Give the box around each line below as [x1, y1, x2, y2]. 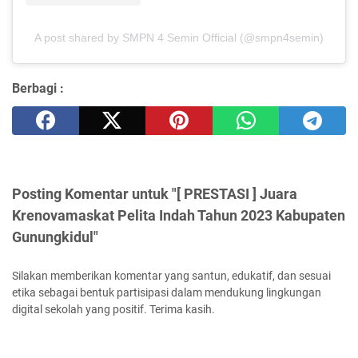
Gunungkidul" [12, 228, 98, 245]
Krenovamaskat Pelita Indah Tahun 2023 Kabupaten [12, 206, 345, 224]
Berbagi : [12, 80, 64, 96]
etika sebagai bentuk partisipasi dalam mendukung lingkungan [12, 285, 321, 299]
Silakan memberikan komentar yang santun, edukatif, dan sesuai [12, 268, 331, 282]
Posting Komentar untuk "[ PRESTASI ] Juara [12, 185, 297, 202]
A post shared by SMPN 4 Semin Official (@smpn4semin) [34, 30, 324, 44]
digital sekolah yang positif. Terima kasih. [12, 302, 215, 316]
